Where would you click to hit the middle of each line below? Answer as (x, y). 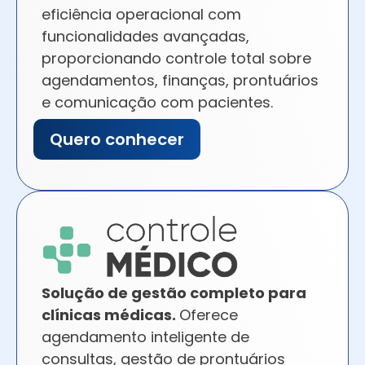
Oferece (209, 315)
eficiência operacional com (141, 15)
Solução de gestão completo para (174, 293)
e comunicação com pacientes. (157, 103)
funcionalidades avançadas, (145, 37)
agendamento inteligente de (145, 337)
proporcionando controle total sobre (176, 59)
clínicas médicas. (110, 315)
